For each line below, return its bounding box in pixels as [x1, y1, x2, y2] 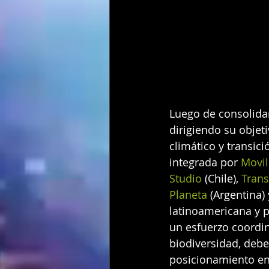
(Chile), [205, 171, 241, 186]
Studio [169, 171, 205, 186]
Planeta [169, 187, 210, 202]
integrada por [169, 154, 241, 169]
